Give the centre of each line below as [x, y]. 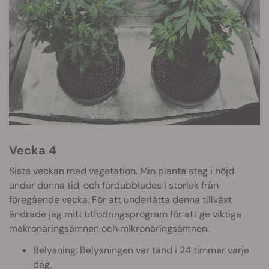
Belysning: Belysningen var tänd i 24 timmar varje [141, 250]
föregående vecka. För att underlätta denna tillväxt [120, 200]
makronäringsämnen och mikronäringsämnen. [109, 229]
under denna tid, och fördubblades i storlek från [114, 186]
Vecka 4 [37, 150]
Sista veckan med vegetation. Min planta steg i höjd [122, 171]
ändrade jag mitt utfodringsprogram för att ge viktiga [125, 214]
